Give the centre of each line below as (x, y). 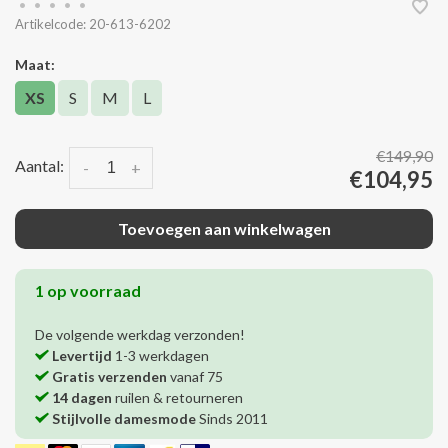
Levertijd (82, 356)
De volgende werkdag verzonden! (140, 335)
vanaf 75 (195, 377)
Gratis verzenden (109, 377)
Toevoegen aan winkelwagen (224, 229)
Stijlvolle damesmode (124, 419)
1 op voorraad (88, 291)
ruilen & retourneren (177, 398)
